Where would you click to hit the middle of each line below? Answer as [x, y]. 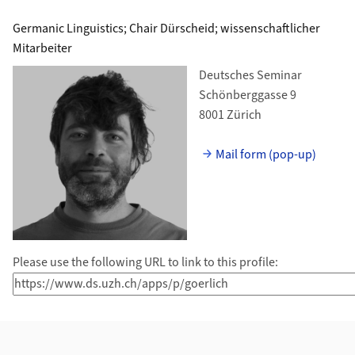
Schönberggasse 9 [247, 95]
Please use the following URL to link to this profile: [145, 262]
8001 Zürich [230, 115]
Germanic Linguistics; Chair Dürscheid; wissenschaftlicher [166, 29]
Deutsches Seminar [250, 75]
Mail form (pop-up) [266, 155]
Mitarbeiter [42, 48]
